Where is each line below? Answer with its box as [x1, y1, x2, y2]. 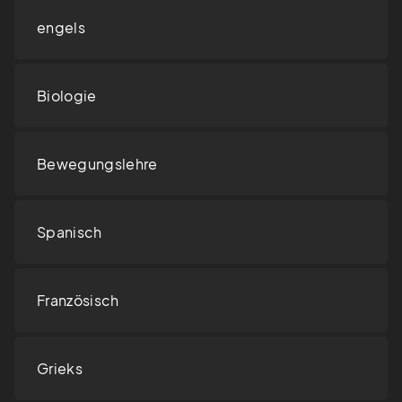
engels [37, 18, 85, 38]
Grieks [37, 359, 83, 379]
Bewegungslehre [37, 154, 158, 174]
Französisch [37, 291, 119, 310]
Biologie [37, 86, 97, 106]
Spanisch [37, 223, 102, 242]
